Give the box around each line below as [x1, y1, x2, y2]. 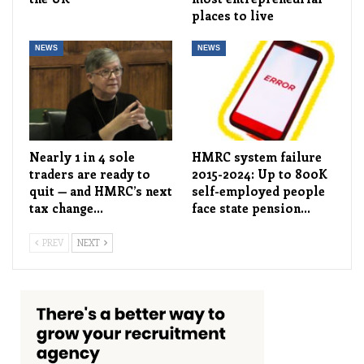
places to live [192, 7, 274, 24]
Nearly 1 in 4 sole [29, 149, 135, 166]
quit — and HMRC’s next [29, 183, 172, 200]
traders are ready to [29, 166, 150, 183]
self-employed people [192, 183, 325, 200]
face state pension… [192, 200, 310, 217]
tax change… [29, 200, 103, 217]
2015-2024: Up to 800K [192, 166, 327, 183]
